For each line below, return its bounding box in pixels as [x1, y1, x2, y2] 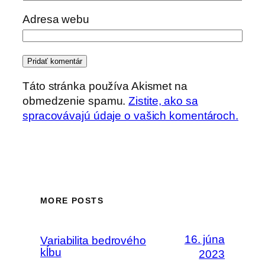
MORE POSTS [40, 195, 104, 205]
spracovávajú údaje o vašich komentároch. [22, 109, 238, 122]
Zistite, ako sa [128, 94, 198, 107]
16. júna [184, 233, 225, 245]
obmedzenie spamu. [22, 94, 129, 107]
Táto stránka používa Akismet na [22, 79, 188, 92]
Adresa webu [22, 12, 89, 25]
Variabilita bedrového [40, 234, 146, 247]
